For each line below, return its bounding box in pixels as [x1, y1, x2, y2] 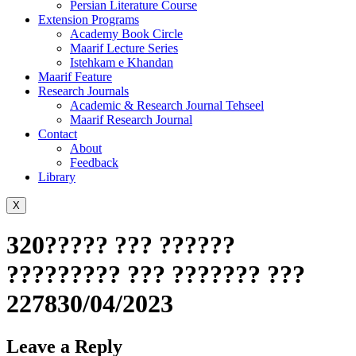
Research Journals [38, 84, 129, 98]
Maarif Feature [38, 70, 112, 83]
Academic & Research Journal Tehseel [70, 99, 264, 112]
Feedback [70, 156, 118, 169]
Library [38, 170, 75, 184]
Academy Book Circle [70, 27, 183, 41]
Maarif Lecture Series [70, 41, 178, 55]
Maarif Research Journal [70, 113, 192, 126]
